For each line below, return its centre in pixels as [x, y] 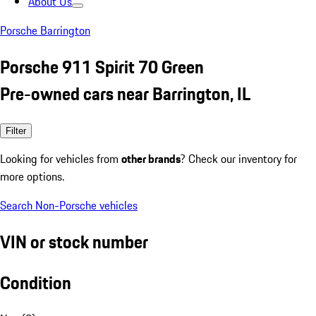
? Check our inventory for [239, 158]
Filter [16, 130]
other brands [151, 158]
